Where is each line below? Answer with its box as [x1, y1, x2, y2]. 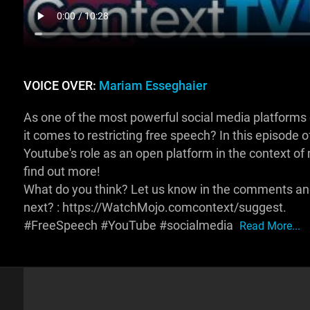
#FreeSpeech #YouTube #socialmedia [23, 219, 236, 233]
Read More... [239, 219, 300, 233]
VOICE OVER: [23, 79, 99, 93]
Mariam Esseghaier [98, 79, 207, 93]
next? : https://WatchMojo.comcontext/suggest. [23, 201, 286, 215]
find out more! [23, 165, 100, 179]
